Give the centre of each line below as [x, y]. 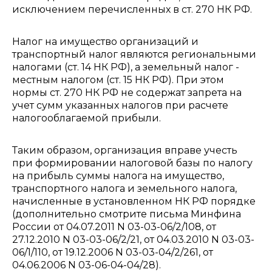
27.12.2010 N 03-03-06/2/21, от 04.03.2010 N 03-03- [133, 240]
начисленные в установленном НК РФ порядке [134, 201]
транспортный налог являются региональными [134, 54]
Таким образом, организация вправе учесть [125, 150]
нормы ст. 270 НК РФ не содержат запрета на [127, 93]
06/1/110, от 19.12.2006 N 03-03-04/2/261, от [113, 252]
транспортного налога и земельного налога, [124, 189]
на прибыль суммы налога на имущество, [118, 176]
